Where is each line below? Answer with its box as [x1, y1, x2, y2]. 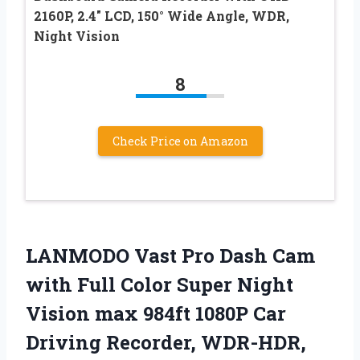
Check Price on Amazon [112, 133, 248, 149]
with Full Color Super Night [26, 271, 293, 297]
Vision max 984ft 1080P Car [26, 300, 286, 326]
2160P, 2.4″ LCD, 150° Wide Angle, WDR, [34, 6, 289, 24]
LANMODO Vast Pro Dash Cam [26, 242, 315, 268]
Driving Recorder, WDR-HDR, [26, 329, 306, 355]
